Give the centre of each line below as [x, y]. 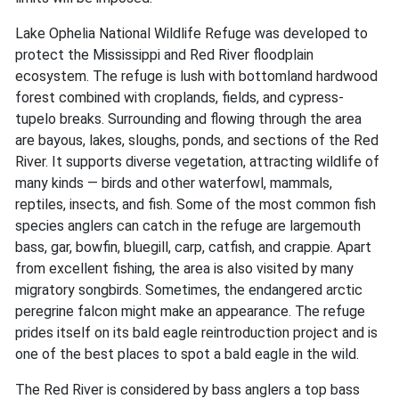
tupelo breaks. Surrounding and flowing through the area [188, 119]
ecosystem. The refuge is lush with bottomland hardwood [196, 77]
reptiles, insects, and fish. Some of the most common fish [195, 205]
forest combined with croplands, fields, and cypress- [179, 98]
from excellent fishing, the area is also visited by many [184, 269]
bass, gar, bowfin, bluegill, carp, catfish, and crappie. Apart [193, 248]
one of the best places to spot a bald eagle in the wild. [187, 354]
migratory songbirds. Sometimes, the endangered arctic [189, 290]
